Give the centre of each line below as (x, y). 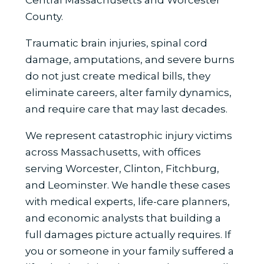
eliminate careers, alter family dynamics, (128, 92)
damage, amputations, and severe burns (130, 59)
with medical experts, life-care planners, (127, 201)
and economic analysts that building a (123, 218)
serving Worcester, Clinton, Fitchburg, (122, 168)
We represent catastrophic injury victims (128, 135)
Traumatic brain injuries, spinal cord (116, 43)
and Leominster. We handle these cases (128, 185)
